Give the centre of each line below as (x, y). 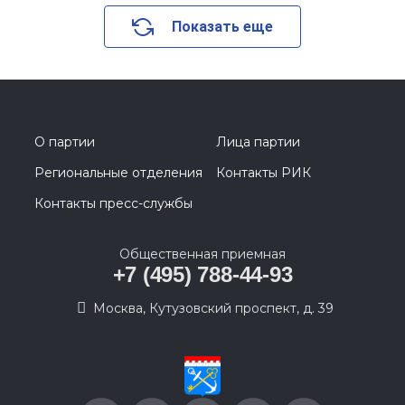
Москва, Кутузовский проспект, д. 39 (213, 308)
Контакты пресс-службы (113, 203)
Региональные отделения (118, 173)
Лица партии (258, 142)
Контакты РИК (264, 173)
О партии (65, 142)
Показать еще (222, 27)
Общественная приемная (202, 254)
